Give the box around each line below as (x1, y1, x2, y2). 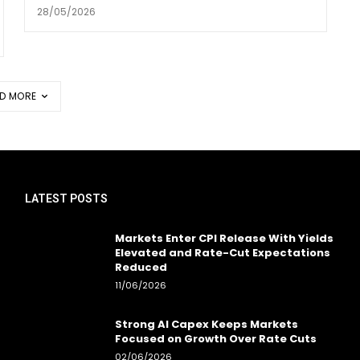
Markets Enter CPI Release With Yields (114, 231, 333, 247)
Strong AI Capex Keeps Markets (114, 317, 298, 333)
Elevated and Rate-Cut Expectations (114, 245, 330, 261)
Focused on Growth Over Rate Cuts (114, 331, 317, 347)
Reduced (114, 260, 167, 276)
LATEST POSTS (25, 192, 108, 206)
